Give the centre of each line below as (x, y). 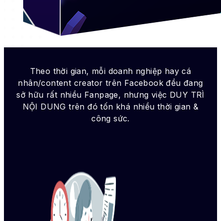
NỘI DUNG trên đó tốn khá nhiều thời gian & (110, 107)
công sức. (110, 118)
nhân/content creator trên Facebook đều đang (110, 83)
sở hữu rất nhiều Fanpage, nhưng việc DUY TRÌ (110, 95)
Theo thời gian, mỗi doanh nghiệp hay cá (110, 71)
